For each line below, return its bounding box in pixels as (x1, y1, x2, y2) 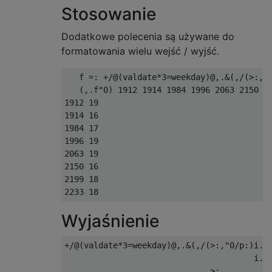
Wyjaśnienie (61, 211, 159, 231)
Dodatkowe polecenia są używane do (61, 30, 234, 42)
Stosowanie (61, 4, 156, 24)
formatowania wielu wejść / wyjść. (61, 45, 219, 57)
